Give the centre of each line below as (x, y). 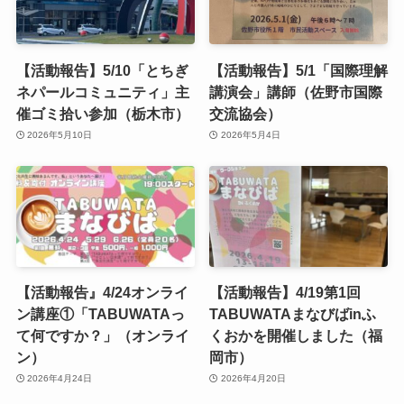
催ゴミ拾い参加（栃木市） (102, 113)
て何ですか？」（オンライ (102, 335)
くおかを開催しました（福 (296, 335)
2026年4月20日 (253, 379)
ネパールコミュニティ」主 (102, 92)
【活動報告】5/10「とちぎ (102, 70)
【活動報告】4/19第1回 (285, 292)
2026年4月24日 (60, 379)
